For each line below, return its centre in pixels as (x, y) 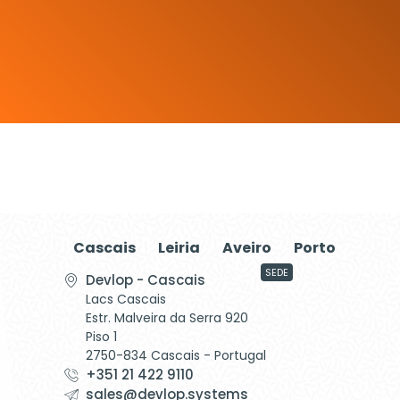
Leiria (179, 248)
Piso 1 (101, 337)
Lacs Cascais (126, 299)
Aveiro (247, 248)
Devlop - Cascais (146, 280)
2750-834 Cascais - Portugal (176, 355)
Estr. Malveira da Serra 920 (167, 318)
